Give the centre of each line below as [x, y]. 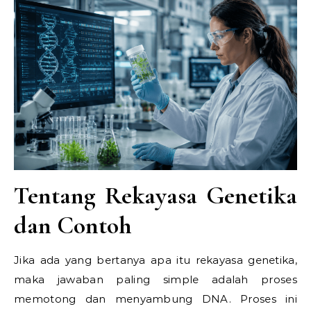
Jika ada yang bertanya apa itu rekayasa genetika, [155, 260]
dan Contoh [73, 225]
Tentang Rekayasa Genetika [155, 195]
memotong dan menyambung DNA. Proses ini [155, 299]
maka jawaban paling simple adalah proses [155, 279]
